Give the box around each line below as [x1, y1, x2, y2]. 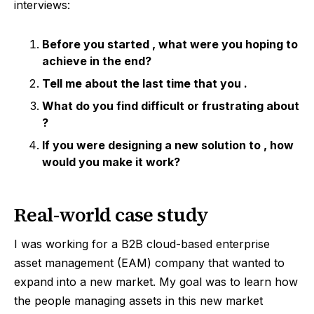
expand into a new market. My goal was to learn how [14, 275, 298, 289]
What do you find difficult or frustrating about [42, 99, 299, 114]
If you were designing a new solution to [42, 138, 264, 153]
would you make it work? [42, 155, 180, 170]
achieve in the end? [42, 54, 151, 69]
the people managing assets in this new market [14, 294, 263, 308]
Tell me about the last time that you [42, 76, 244, 91]
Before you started [42, 37, 152, 52]
